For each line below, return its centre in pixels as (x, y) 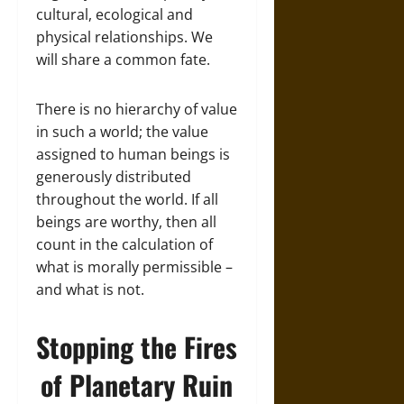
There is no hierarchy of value (137, 109)
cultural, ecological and (115, 14)
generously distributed (114, 177)
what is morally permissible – (134, 267)
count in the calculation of (124, 244)
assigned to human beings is (133, 154)
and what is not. (90, 289)
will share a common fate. (123, 60)
